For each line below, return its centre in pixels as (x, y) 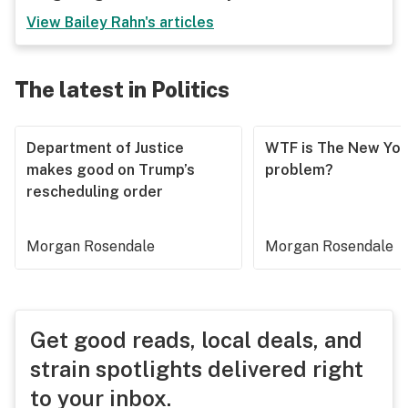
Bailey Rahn (105, 22)
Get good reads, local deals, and (196, 340)
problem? (299, 170)
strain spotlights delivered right (197, 369)
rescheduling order (95, 192)
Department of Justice (105, 148)
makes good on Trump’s (111, 170)
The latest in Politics (122, 89)
